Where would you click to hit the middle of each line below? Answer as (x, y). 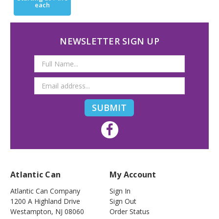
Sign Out (123, 201)
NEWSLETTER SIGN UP (109, 41)
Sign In (120, 191)
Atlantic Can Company (45, 191)
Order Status (130, 211)
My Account (133, 174)
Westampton (31, 211)
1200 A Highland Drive (45, 201)
